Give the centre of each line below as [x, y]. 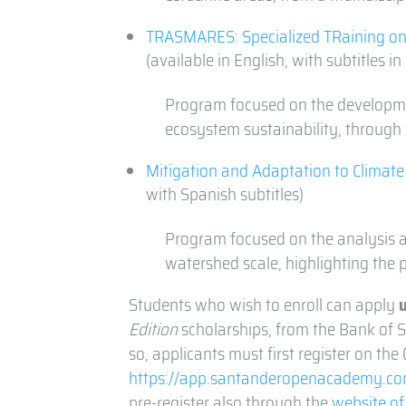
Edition [154, 329]
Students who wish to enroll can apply [264, 305]
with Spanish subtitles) [225, 194]
